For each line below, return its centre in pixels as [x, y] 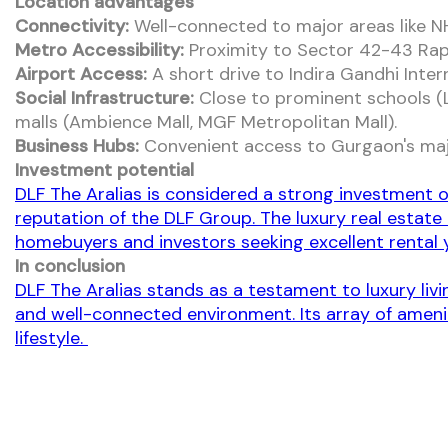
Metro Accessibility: [99, 49]
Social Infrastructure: [104, 97]
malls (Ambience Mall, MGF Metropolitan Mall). [206, 121]
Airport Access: [81, 73]
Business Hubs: [77, 145]
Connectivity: [72, 25]
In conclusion [70, 265]
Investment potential [104, 169]
